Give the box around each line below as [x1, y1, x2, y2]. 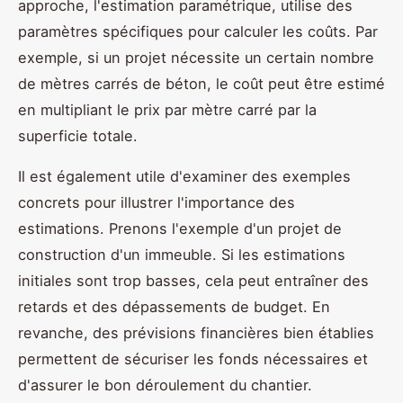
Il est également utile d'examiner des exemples [18, 167, 351, 186]
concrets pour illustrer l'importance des [18, 193, 295, 212]
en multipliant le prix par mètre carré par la [18, 101, 317, 120]
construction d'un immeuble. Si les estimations [18, 246, 345, 264]
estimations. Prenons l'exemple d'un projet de [18, 219, 342, 238]
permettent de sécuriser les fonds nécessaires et [18, 350, 368, 369]
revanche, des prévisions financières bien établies [18, 324, 374, 343]
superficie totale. [18, 127, 138, 146]
